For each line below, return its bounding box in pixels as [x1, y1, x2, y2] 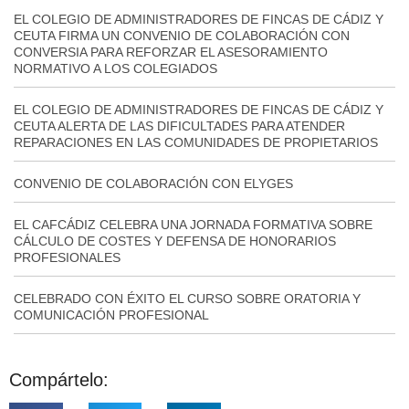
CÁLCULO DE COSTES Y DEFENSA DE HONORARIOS [14, 233, 336, 248]
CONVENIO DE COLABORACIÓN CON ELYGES [14, 175, 293, 191]
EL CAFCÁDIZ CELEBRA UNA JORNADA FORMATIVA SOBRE [14, 216, 372, 232]
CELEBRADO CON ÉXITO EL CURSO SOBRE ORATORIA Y [14, 290, 361, 306]
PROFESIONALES [14, 249, 121, 265]
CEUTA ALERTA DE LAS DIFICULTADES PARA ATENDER [14, 118, 345, 133]
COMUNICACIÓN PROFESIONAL [14, 307, 209, 322]
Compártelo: [9, 369, 109, 390]
